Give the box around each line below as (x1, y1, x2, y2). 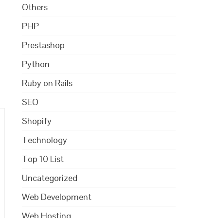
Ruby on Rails (22, 77, 73, 89)
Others (22, 1, 48, 13)
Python (22, 58, 50, 70)
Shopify (22, 115, 52, 127)
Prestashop (22, 39, 65, 51)
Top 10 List (22, 153, 64, 164)
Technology (22, 134, 68, 145)
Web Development (22, 191, 92, 202)
